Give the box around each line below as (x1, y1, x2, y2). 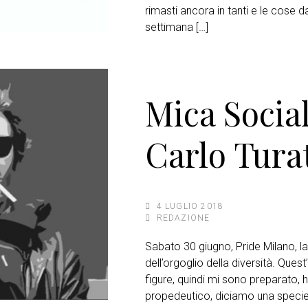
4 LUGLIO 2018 (156, 201, 224, 211)
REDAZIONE (156, 212, 210, 223)
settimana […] (144, 21, 208, 34)
